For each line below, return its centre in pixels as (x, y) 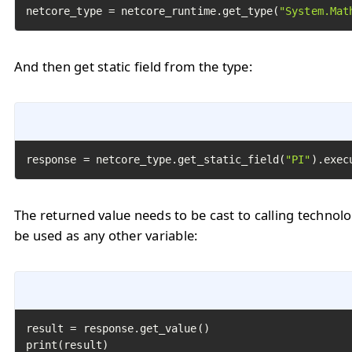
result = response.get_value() (118, 328)
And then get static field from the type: (133, 66)
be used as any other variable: (106, 235)
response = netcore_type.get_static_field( (156, 159)
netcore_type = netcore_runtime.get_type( (153, 11)
